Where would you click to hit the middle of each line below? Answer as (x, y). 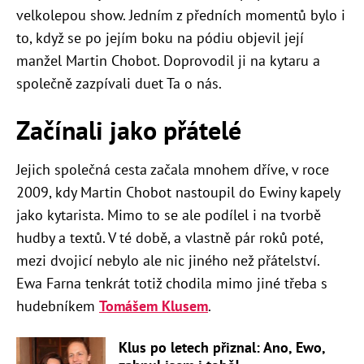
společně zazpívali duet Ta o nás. (119, 84)
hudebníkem (58, 306)
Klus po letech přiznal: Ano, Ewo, (222, 348)
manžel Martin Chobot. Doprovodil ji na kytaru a (168, 61)
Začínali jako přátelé (129, 130)
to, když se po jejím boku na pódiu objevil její (160, 38)
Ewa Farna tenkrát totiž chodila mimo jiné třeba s (172, 284)
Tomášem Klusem (154, 306)
